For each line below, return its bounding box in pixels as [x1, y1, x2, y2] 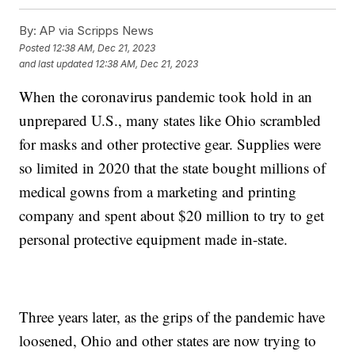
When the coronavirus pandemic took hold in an [19, 86, 313, 107]
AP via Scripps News [36, 23, 155, 39]
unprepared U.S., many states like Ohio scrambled [19, 110, 322, 131]
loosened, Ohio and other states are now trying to [19, 330, 317, 351]
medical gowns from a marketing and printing [19, 181, 297, 202]
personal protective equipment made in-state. [19, 229, 288, 250]
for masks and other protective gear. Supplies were [19, 134, 322, 155]
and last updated [19, 57, 94, 70]
